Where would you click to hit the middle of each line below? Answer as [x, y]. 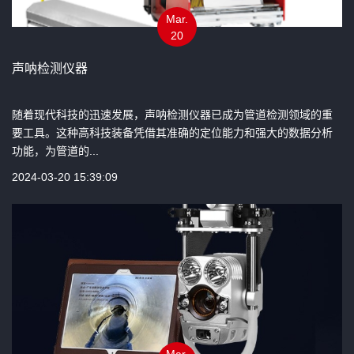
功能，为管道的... [55, 151]
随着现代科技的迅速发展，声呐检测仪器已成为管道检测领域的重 [172, 114]
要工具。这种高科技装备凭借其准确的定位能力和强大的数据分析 [172, 132]
